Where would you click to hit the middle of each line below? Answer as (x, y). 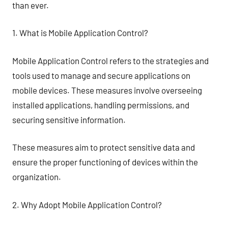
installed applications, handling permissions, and (101, 105)
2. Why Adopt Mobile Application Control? (87, 204)
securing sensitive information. (69, 119)
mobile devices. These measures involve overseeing (107, 90)
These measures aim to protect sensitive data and (104, 147)
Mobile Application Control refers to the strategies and (110, 60)
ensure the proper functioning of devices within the (105, 162)
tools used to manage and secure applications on (101, 75)
